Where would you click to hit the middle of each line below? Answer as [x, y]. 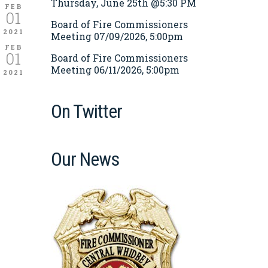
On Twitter [86, 111]
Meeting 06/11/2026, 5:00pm [115, 69]
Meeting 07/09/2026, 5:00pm [117, 36]
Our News [85, 159]
